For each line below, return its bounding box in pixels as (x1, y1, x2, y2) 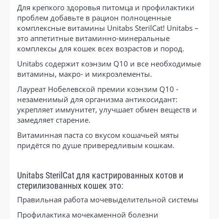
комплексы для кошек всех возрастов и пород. (17, 43, 184, 53)
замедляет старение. (17, 114, 90, 125)
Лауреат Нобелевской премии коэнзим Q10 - (17, 84, 178, 94)
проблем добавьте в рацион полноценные (17, 12, 171, 22)
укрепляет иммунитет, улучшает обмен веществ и (17, 104, 197, 114)
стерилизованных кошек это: (17, 180, 123, 191)
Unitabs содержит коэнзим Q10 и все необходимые (17, 58, 201, 68)
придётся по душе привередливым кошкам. (17, 140, 175, 150)
